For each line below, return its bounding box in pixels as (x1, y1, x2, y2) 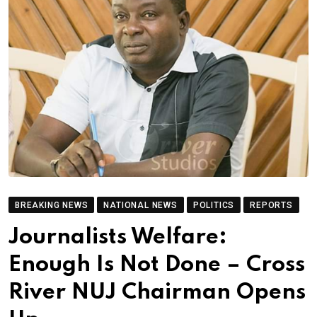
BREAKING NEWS (15, 200, 88, 210)
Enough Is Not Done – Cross (8, 253, 305, 276)
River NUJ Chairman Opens (8, 281, 306, 304)
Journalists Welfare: (8, 226, 227, 248)
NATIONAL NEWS (103, 200, 178, 210)
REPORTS (250, 200, 293, 210)
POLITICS (192, 200, 235, 210)
